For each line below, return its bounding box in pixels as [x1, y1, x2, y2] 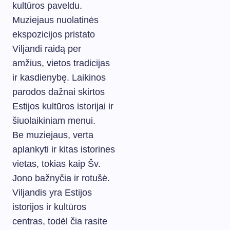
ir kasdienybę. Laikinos [12, 72, 106, 83]
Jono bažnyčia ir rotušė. [12, 173, 110, 183]
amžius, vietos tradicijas [12, 58, 110, 68]
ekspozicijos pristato [12, 29, 95, 40]
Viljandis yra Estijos [12, 187, 92, 198]
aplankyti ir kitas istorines [12, 144, 115, 155]
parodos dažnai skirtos [12, 87, 105, 97]
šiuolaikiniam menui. [12, 116, 95, 126]
